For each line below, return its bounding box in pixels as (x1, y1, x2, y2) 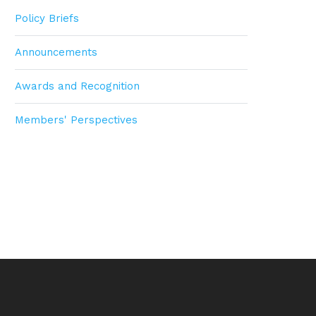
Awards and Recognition (15, 79, 140, 92)
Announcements (15, 45, 97, 59)
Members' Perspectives (15, 113, 138, 126)
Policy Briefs (15, 11, 79, 25)
